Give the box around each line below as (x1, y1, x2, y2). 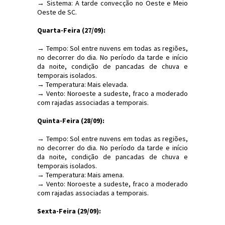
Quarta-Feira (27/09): (37, 25, 105, 35)
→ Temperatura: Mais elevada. (37, 79, 128, 89)
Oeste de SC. (37, 7, 77, 17)
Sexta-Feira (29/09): (37, 206, 101, 215)
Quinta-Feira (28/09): (37, 116, 104, 125)
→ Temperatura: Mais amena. (37, 170, 124, 179)
